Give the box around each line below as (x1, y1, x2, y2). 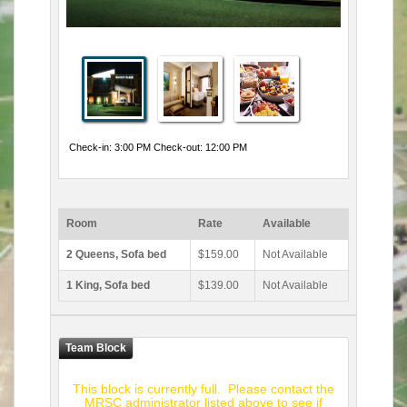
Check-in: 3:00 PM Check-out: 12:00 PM (66, 142, 247, 153)
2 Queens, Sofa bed (66, 248, 166, 261)
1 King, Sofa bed (66, 279, 150, 292)
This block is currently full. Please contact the (73, 382, 334, 396)
